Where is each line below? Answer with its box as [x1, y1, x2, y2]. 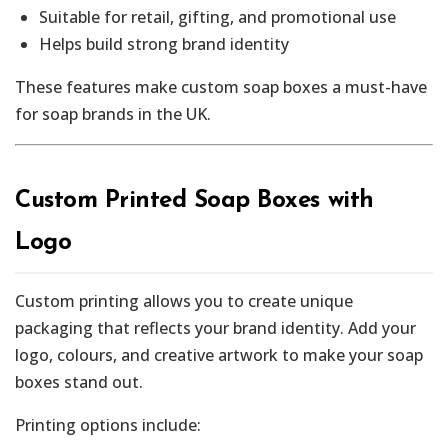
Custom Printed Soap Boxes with [15, 189, 374, 214]
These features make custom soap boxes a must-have [15, 76, 427, 99]
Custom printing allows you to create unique [15, 290, 353, 313]
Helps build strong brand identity [39, 33, 289, 56]
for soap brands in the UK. [15, 103, 211, 126]
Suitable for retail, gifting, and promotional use [39, 6, 396, 29]
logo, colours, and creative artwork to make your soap [15, 344, 423, 367]
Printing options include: [15, 414, 201, 437]
